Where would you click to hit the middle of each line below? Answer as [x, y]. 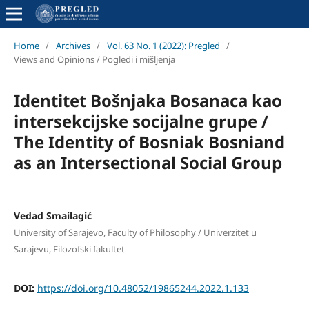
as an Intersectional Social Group [148, 162]
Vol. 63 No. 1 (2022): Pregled [163, 45]
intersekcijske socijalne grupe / [141, 121]
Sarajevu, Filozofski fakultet [69, 249]
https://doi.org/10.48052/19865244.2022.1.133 [143, 288]
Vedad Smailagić [52, 215]
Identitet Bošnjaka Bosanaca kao [148, 100]
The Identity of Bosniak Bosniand [149, 141]
